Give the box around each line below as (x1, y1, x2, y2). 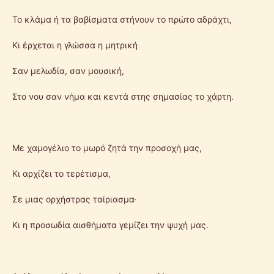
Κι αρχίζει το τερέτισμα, (12, 168, 111, 179)
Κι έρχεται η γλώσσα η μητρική (12, 39, 138, 50)
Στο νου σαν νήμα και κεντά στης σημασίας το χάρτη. (12, 91, 234, 102)
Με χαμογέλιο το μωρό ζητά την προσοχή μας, (12, 142, 202, 153)
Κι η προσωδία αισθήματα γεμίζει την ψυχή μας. (12, 219, 209, 230)
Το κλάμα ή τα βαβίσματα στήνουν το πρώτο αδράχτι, (12, 13, 232, 24)
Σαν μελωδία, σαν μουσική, (12, 65, 124, 76)
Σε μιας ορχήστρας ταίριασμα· (12, 193, 136, 204)
